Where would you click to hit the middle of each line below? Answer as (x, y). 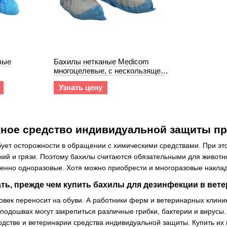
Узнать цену (81, 87)
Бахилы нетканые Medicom (101, 62)
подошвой (71, 80)
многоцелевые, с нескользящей (109, 71)
